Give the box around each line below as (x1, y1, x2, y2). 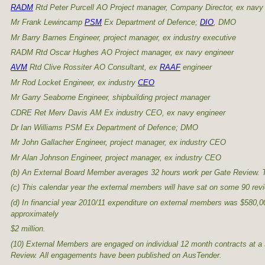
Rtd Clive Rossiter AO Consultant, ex (27, 63, 160, 72)
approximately (11, 209, 59, 218)
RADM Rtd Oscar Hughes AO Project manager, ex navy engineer (11, 47, 234, 57)
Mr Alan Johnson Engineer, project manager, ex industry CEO (11, 153, 221, 162)
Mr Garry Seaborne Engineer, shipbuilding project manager (11, 93, 210, 102)
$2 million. (11, 224, 46, 234)
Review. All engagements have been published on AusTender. (11, 250, 222, 260)
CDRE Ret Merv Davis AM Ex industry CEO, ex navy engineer (11, 108, 225, 117)
